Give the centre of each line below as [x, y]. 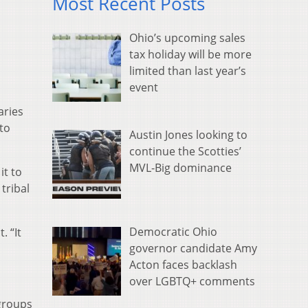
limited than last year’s [188, 71]
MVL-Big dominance [180, 168]
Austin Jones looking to [188, 135]
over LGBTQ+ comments [192, 282]
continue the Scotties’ [185, 152]
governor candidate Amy [193, 249]
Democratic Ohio [173, 232]
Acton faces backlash [183, 265]
